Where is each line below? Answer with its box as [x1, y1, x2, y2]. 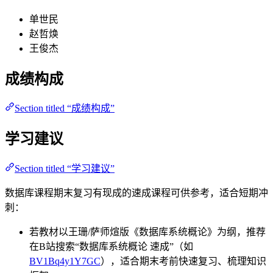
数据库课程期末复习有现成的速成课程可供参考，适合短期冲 [5, 188, 268, 199]
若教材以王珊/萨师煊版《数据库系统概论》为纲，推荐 [29, 227, 266, 238]
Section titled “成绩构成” [15, 103, 115, 114]
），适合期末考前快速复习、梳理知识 [101, 256, 266, 267]
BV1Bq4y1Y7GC [29, 256, 101, 267]
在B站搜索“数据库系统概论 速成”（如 [29, 241, 193, 252]
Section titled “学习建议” [15, 163, 115, 174]
